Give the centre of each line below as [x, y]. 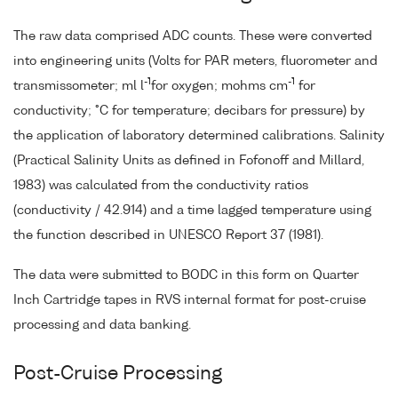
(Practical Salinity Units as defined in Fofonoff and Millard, [189, 160]
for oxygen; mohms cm [219, 86]
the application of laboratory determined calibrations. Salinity [199, 135]
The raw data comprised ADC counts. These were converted [193, 36]
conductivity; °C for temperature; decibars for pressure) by [189, 111]
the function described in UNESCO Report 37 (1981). [168, 235]
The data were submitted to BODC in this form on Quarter [186, 275]
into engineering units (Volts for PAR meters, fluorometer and [195, 61]
